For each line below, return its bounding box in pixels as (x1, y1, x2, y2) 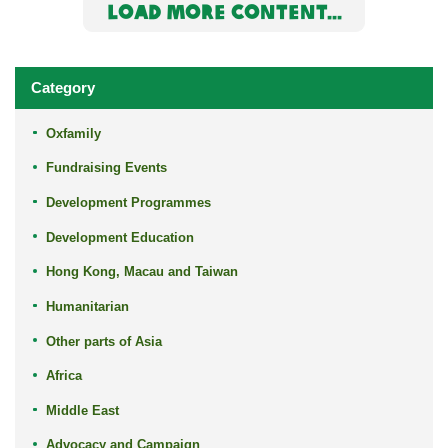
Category (31, 79, 96, 96)
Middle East (45, 402, 119, 418)
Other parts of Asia (45, 333, 162, 349)
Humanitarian (45, 298, 129, 314)
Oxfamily (45, 125, 101, 141)
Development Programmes (45, 195, 211, 211)
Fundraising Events (45, 160, 167, 176)
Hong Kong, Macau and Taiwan (45, 264, 238, 280)
